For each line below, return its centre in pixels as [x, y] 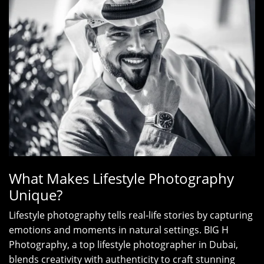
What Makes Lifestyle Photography [121, 179]
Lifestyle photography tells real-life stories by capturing [131, 215]
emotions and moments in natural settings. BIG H [119, 230]
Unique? [36, 195]
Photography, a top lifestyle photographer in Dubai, [123, 245]
